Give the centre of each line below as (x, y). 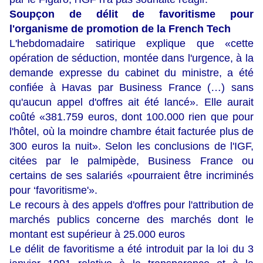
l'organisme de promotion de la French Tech (120, 29)
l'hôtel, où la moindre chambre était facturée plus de (131, 132)
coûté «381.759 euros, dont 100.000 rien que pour (131, 117)
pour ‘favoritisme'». (53, 190)
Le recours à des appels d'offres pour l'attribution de (131, 205)
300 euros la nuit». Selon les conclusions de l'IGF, (131, 146)
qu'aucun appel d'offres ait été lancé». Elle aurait (131, 102)
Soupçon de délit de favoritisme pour (131, 14)
